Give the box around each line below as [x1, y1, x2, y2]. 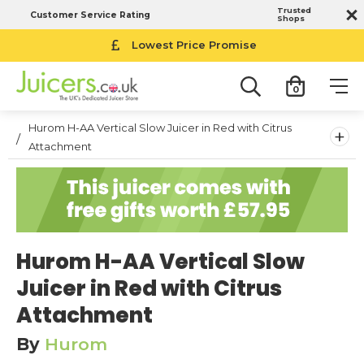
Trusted [277, 6, 311, 15]
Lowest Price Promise [132, 38, 257, 51]
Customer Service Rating [30, 9, 150, 20]
